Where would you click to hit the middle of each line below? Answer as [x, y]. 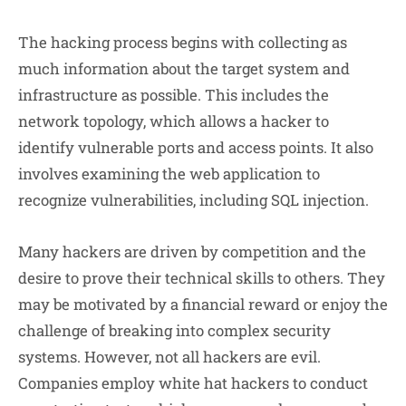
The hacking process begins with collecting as [183, 42]
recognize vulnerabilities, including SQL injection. [193, 199]
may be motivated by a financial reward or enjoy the [203, 304]
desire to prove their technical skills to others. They [202, 278]
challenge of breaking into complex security [174, 331]
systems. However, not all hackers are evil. [169, 357]
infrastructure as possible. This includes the [174, 94]
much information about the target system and [184, 68]
